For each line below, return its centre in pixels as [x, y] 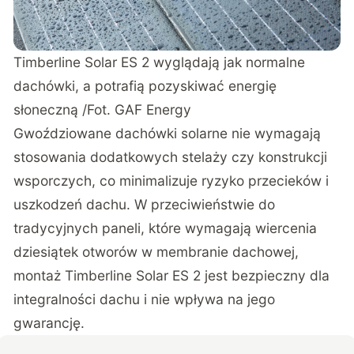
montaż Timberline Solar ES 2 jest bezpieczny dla [172, 275]
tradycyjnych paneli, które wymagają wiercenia [166, 228]
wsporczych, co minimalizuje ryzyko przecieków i [171, 180]
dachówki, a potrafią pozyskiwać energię [145, 85]
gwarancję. [49, 322]
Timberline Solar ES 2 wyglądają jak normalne [160, 62]
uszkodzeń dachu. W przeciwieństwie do [145, 204]
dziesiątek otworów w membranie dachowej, [156, 251]
